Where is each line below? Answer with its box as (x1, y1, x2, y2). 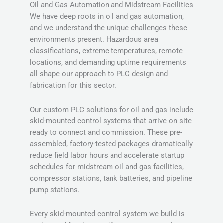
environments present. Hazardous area (30, 35, 158, 44)
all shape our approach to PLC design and (30, 69, 168, 79)
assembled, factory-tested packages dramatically (30, 139, 193, 148)
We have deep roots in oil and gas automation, (30, 12, 184, 21)
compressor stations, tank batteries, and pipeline (30, 173, 192, 183)
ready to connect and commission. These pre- (30, 127, 182, 137)
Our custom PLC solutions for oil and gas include (30, 105, 193, 114)
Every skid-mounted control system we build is (30, 209, 185, 219)
